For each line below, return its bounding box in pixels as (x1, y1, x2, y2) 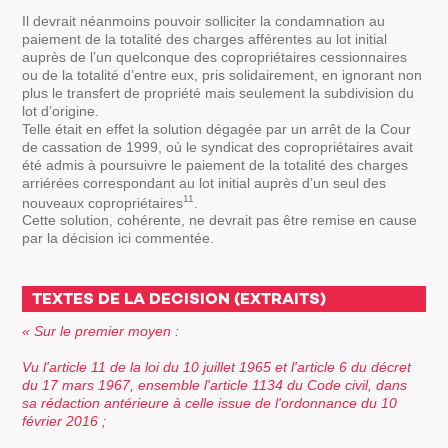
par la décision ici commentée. (22, 230, 215, 247)
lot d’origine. (22, 102, 100, 119)
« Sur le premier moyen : (22, 323, 180, 340)
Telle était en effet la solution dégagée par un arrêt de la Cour (22, 120, 412, 137)
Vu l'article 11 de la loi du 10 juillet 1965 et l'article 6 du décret (22, 359, 412, 376)
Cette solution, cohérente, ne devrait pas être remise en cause (22, 212, 418, 229)
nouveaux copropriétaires (22, 194, 184, 211)
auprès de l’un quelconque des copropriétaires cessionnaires (22, 48, 408, 65)
